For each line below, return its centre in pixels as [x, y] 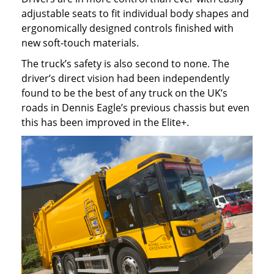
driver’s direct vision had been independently [125, 78]
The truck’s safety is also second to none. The [125, 63]
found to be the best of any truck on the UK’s [124, 93]
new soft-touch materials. [80, 43]
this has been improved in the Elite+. [105, 122]
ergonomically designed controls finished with [128, 28]
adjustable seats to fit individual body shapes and [135, 13]
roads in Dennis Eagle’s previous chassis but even [135, 107]
